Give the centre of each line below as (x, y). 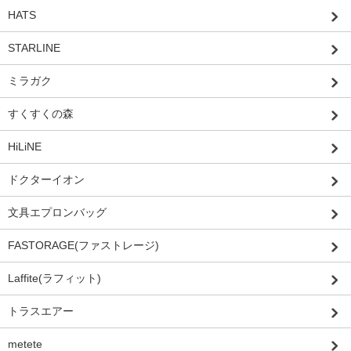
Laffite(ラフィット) (54, 278)
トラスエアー (41, 311)
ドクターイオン (46, 179)
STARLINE (34, 47)
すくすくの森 (41, 113)
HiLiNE (25, 146)
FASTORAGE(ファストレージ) (83, 245)
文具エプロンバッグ (57, 212)
